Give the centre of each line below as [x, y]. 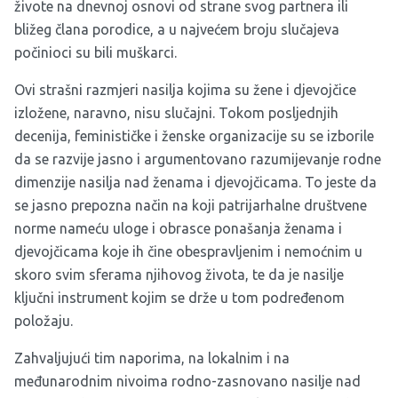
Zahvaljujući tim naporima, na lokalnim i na [152, 358]
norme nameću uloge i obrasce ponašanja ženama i [178, 229]
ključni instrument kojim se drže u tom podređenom [179, 298]
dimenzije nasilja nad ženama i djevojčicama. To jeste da [195, 183]
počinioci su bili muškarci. [96, 53]
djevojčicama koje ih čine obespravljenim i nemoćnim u [188, 252]
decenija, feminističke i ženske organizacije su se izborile [194, 136]
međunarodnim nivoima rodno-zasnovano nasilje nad [187, 382]
